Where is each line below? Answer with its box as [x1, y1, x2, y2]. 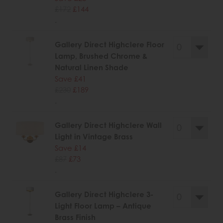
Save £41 [55, 74, 86, 84]
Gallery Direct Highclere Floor [55, 40, 164, 50]
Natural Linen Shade [55, 63, 128, 73]
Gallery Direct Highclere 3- [55, 190, 153, 200]
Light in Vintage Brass [55, 132, 133, 142]
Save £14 [55, 143, 86, 153]
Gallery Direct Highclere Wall [55, 120, 162, 130]
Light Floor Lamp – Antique [55, 201, 151, 211]
